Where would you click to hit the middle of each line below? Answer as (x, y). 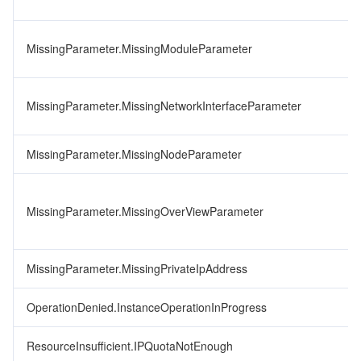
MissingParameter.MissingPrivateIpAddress (137, 268)
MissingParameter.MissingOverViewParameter (145, 211)
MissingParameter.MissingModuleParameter (139, 48)
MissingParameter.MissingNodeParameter (134, 154)
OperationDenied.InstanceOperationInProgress (147, 307)
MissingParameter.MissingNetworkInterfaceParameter (164, 106)
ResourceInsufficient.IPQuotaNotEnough (130, 346)
